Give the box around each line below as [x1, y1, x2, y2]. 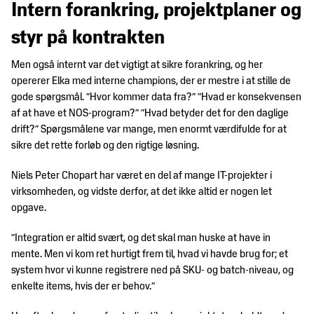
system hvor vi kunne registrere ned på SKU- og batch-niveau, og [11, 264, 294, 276]
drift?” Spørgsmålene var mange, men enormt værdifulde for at [11, 123, 287, 135]
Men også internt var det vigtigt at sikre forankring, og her [11, 59, 263, 71]
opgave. [11, 202, 46, 214]
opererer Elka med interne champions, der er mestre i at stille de [11, 75, 291, 87]
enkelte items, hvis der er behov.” [11, 280, 155, 292]
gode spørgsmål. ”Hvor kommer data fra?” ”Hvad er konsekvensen [11, 91, 301, 103]
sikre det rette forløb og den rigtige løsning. [11, 139, 199, 151]
